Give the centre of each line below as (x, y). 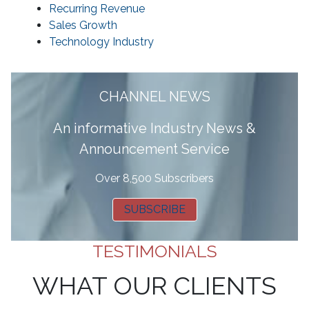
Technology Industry (101, 42)
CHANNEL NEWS (154, 97)
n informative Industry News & (159, 129)
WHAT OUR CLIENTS (154, 286)
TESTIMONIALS (154, 251)
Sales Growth (83, 26)
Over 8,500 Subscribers (154, 179)
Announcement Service (154, 149)
